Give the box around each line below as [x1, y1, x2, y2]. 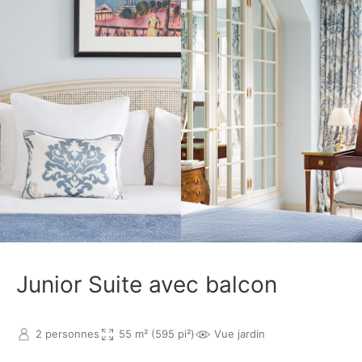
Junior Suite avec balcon [16, 270, 277, 298]
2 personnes [36, 327, 99, 341]
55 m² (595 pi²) [119, 327, 195, 341]
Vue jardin [214, 327, 265, 341]
